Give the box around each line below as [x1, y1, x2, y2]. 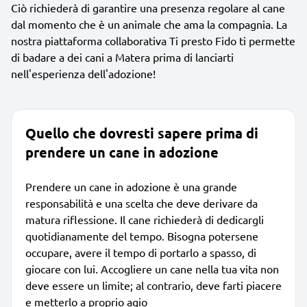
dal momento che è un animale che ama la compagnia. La [11, 16, 287, 31]
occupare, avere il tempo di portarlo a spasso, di [25, 245, 256, 259]
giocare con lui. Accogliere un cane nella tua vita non [25, 261, 279, 275]
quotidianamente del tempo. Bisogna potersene [25, 228, 258, 243]
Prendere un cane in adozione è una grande [25, 179, 237, 193]
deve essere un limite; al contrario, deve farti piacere [25, 278, 282, 292]
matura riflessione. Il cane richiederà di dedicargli [25, 212, 264, 226]
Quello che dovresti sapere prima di [25, 123, 258, 142]
